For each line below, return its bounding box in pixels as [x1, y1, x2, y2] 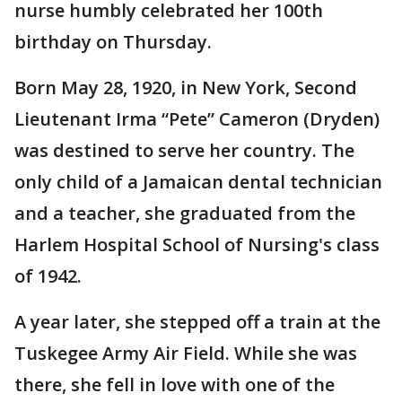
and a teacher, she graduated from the [14, 201, 355, 226]
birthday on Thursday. [14, 30, 212, 55]
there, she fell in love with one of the [14, 372, 335, 398]
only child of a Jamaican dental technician [14, 170, 382, 195]
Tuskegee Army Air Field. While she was [14, 341, 357, 366]
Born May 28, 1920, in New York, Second [14, 75, 357, 100]
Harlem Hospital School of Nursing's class [14, 232, 380, 258]
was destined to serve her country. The [14, 138, 354, 163]
